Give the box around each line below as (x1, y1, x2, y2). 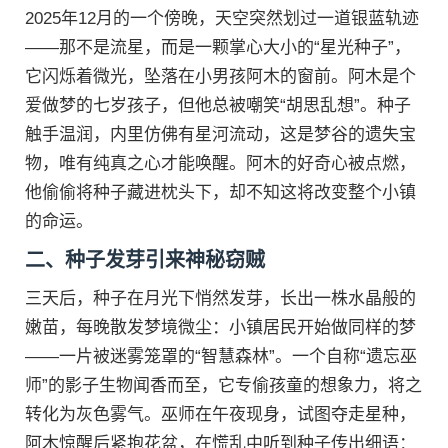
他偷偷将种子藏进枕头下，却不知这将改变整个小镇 (25, 183, 416, 202)
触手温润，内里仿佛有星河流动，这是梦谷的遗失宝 (25, 125, 416, 144)
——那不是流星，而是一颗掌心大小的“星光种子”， (25, 38, 411, 57)
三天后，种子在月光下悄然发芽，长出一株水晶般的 (25, 289, 416, 308)
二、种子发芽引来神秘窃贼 (25, 249, 265, 271)
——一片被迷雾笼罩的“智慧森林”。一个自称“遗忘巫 (25, 347, 417, 366)
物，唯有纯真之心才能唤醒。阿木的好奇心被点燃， (25, 154, 416, 173)
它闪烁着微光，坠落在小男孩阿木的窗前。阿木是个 (25, 67, 416, 86)
